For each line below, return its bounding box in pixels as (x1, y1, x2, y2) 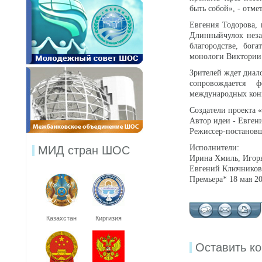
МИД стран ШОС (38, 144, 130, 157)
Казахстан (46, 215, 77, 222)
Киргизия (95, 215, 122, 222)
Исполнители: (189, 143, 239, 152)
